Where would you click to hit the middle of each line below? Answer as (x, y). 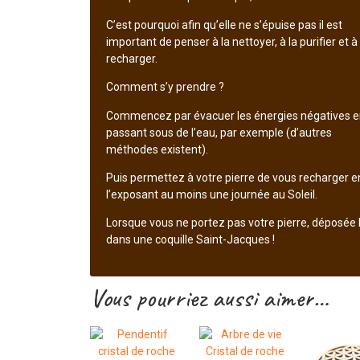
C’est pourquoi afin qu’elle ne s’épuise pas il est (224, 25)
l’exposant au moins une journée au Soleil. (212, 194)
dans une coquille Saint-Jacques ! (190, 240)
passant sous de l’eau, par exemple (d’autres (219, 132)
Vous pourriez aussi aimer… (209, 297)
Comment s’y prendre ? (165, 87)
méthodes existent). (157, 149)
